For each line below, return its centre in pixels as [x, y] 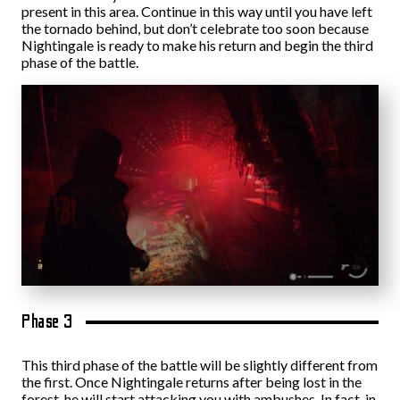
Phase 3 [47, 322]
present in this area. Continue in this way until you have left [197, 11]
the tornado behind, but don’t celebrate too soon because [195, 28]
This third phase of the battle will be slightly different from [200, 365]
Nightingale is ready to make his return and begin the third [197, 45]
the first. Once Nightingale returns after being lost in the [192, 382]
